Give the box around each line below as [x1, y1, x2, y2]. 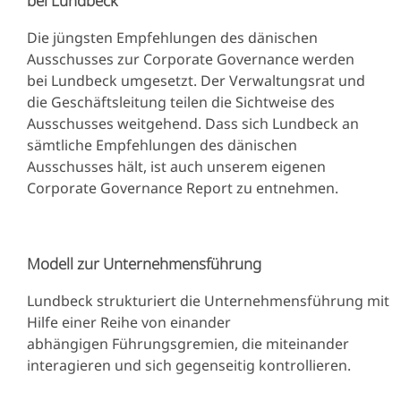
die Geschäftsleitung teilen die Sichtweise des [27, 91, 335, 112]
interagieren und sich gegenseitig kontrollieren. [27, 354, 351, 375]
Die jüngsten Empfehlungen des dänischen [27, 27, 318, 47]
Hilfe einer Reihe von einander [27, 311, 231, 332]
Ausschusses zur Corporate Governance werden [27, 48, 354, 69]
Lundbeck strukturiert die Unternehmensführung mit [27, 290, 389, 311]
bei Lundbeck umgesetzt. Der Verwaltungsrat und [27, 70, 365, 90]
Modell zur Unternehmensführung [27, 252, 261, 274]
